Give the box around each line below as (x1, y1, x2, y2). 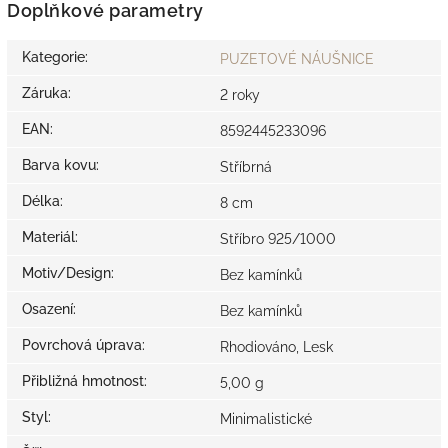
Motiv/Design (22, 265, 111, 282)
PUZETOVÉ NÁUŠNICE (220, 51, 374, 68)
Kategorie (22, 49, 85, 66)
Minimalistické (220, 411, 312, 428)
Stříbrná (220, 159, 272, 176)
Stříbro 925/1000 (220, 231, 336, 248)
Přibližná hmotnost (22, 373, 144, 390)
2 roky (220, 87, 260, 104)
